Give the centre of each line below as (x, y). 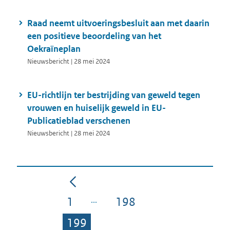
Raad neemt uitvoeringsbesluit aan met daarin (118, 23)
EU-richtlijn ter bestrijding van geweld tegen (114, 95)
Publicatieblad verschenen (79, 121)
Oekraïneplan (54, 49)
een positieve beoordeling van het (94, 36)
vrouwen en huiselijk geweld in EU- (97, 108)
